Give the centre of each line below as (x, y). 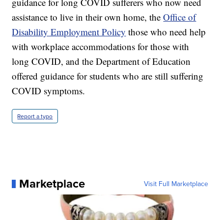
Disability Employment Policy (69, 32)
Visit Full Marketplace (176, 184)
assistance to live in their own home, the (88, 17)
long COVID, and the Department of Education (101, 61)
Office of (180, 17)
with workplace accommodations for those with (101, 47)
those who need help (166, 32)
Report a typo (35, 116)
